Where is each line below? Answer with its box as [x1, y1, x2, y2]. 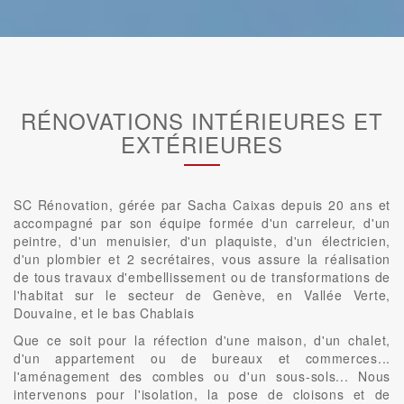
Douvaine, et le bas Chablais [14, 304, 195, 322]
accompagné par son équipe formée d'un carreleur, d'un [14, 214, 390, 232]
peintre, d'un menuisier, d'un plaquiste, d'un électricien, [14, 232, 390, 250]
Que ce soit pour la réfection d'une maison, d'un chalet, [14, 331, 390, 349]
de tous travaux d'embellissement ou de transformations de [14, 268, 390, 286]
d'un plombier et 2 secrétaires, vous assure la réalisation [14, 250, 390, 268]
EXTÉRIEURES [121, 128, 283, 160]
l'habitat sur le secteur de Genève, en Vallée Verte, [14, 286, 390, 304]
